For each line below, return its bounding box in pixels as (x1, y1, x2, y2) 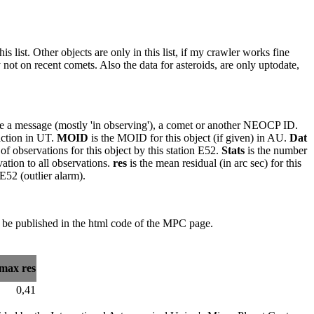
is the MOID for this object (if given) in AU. (88, 132, 289, 144)
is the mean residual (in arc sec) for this (127, 157, 301, 170)
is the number (245, 144, 307, 157)
